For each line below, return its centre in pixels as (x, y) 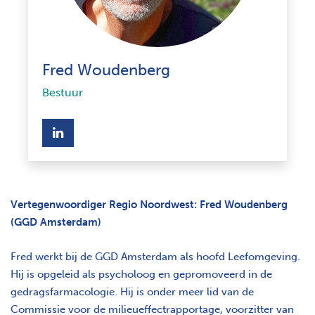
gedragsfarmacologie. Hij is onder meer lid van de (132, 291)
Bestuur (63, 92)
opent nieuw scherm (123, 132)
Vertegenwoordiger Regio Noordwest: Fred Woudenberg (149, 204)
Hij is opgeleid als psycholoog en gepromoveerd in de (141, 274)
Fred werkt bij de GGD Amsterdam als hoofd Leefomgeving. (155, 256)
